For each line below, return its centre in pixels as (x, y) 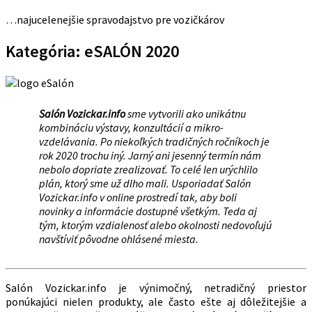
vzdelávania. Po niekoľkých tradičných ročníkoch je (154, 141)
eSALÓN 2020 (132, 51)
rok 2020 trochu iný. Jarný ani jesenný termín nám (150, 155)
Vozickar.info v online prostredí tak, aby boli (138, 197)
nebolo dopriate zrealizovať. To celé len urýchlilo (148, 169)
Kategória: (45, 51)
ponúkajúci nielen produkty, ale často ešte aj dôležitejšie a (156, 301)
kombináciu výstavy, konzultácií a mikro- (131, 127)
